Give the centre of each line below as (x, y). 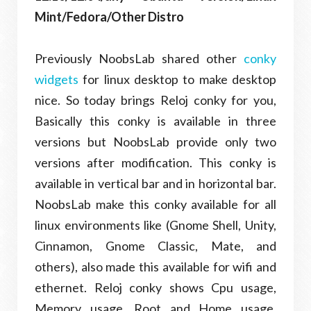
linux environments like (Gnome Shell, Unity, (155, 225)
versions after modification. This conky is (155, 162)
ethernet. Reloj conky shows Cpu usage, (155, 287)
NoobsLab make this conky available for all (155, 204)
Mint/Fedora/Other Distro (109, 17)
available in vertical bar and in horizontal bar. (155, 183)
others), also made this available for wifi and (155, 267)
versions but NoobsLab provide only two (155, 142)
